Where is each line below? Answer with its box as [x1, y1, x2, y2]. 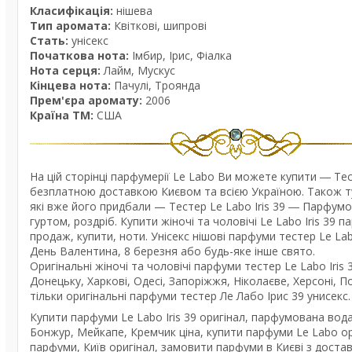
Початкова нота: [30, 48, 129, 63]
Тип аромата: [30, 18, 114, 33]
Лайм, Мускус [101, 63, 175, 78]
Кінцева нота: [30, 78, 111, 93]
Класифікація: [30, 3, 113, 18]
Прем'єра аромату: [30, 93, 142, 108]
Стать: [30, 33, 68, 48]
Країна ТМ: [30, 108, 93, 123]
